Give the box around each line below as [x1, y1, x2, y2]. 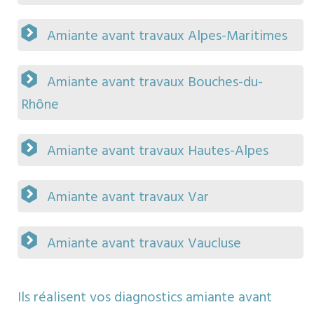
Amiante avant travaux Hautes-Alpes [47, 140, 268, 163]
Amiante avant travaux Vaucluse [47, 233, 241, 256]
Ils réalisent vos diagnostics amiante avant [18, 287, 272, 310]
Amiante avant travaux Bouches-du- [47, 71, 263, 95]
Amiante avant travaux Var [47, 186, 209, 210]
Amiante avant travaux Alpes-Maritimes [47, 25, 287, 48]
